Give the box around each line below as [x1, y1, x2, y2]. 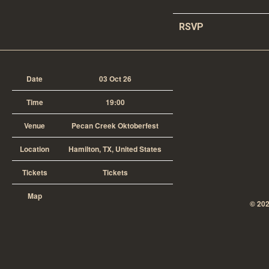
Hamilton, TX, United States [68, 144, 162, 154]
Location [20, 144, 49, 154]
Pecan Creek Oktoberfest [71, 120, 159, 131]
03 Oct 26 [98, 73, 131, 84]
